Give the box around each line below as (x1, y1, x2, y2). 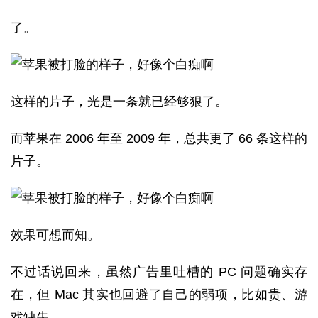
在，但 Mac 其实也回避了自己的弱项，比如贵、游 (11, 287, 307, 302)
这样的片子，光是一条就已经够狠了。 (11, 94, 228, 109)
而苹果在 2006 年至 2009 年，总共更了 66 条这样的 (11, 131, 307, 146)
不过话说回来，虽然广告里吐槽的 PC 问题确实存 (11, 265, 307, 279)
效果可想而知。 (11, 228, 100, 242)
